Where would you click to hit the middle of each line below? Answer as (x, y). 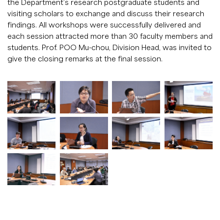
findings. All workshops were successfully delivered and (104, 25)
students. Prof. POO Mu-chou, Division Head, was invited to (110, 47)
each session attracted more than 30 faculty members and (110, 36)
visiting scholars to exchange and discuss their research (106, 14)
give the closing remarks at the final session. (85, 59)
